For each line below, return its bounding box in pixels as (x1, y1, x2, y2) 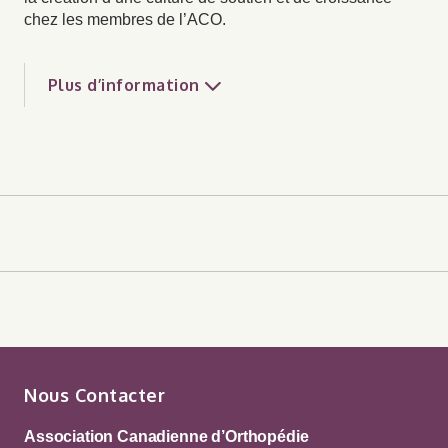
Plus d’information (48, 75, 200, 95)
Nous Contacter (24, 384, 166, 406)
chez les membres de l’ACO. (24, 11, 226, 28)
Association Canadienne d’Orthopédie (24, 428, 309, 445)
